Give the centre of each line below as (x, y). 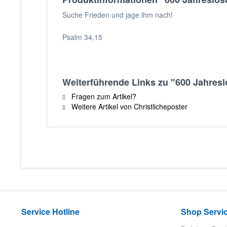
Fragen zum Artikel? (103, 96)
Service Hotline (50, 212)
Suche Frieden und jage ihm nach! (118, 15)
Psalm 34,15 (82, 37)
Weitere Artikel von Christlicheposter (128, 106)
